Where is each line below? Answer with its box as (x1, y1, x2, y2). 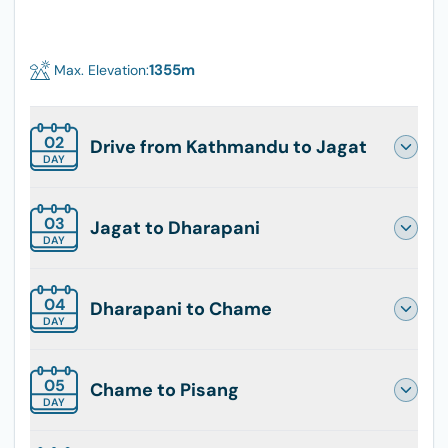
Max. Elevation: (54, 61, 149, 79)
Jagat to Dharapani (90, 215, 260, 240)
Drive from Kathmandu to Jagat (90, 134, 367, 159)
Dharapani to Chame (90, 296, 272, 321)
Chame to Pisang (90, 377, 239, 402)
